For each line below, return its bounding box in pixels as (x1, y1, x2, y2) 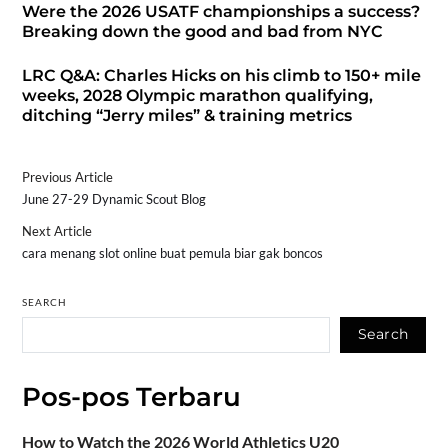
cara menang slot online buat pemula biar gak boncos (21, 245, 323, 261)
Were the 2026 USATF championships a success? (21, 2, 420, 21)
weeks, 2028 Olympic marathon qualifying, (21, 86, 373, 105)
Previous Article (21, 169, 113, 185)
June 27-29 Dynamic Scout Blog (21, 191, 206, 207)
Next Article (21, 223, 92, 239)
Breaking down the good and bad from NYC (21, 22, 383, 41)
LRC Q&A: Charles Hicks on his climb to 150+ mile (21, 66, 421, 85)
